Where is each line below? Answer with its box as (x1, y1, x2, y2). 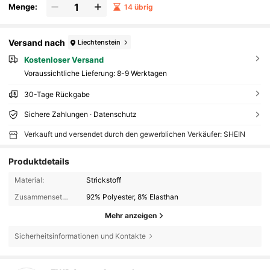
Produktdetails (8, 156, 70, 167)
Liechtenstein (78, 37, 121, 46)
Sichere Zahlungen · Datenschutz (24, 110, 137, 119)
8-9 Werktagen (116, 69, 167, 78)
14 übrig (124, 2, 153, 11)
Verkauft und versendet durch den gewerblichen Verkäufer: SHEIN (24, 130, 245, 139)
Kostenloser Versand (24, 55, 104, 65)
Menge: (8, 2, 38, 12)
